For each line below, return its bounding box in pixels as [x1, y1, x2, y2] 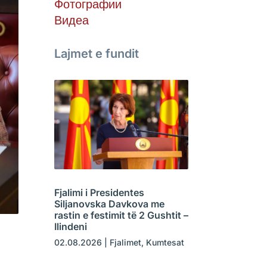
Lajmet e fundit [54, 46, 139, 61]
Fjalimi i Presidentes [54, 187, 144, 199]
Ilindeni [54, 221, 87, 233]
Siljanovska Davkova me [54, 198, 164, 210]
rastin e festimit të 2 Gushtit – [54, 209, 188, 222]
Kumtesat [145, 237, 184, 248]
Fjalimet [109, 237, 141, 248]
